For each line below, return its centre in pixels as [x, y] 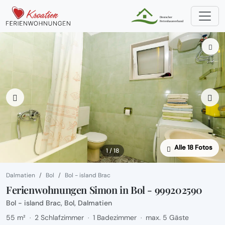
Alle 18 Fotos [193, 148]
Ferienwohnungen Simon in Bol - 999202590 [104, 190]
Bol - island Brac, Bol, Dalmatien [59, 203]
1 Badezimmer [115, 217]
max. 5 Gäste [167, 217]
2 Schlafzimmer [59, 217]
